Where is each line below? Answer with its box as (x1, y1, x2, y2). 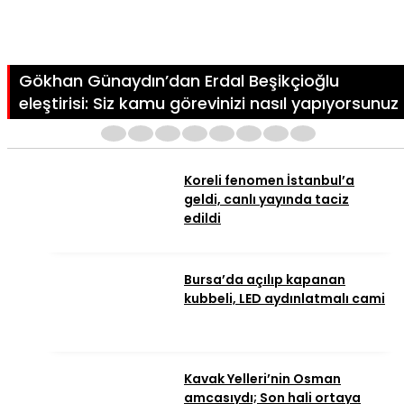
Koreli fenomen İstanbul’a (184, 171, 354, 190)
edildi (184, 209, 221, 228)
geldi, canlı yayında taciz (184, 190, 349, 209)
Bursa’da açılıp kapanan (184, 271, 345, 289)
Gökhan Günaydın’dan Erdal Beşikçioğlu (19, 69, 339, 93)
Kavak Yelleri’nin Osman (184, 370, 341, 389)
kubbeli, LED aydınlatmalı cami (184, 289, 385, 308)
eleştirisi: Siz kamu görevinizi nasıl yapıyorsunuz (19, 92, 399, 115)
